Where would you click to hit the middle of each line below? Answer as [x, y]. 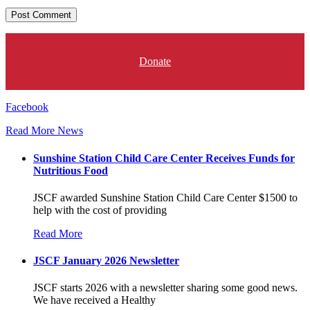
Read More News [44, 131]
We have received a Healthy [94, 300]
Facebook [27, 107]
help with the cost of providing [100, 210]
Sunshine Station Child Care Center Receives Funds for [164, 158]
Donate [155, 62]
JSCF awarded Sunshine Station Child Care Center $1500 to [165, 197]
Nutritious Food [71, 170]
